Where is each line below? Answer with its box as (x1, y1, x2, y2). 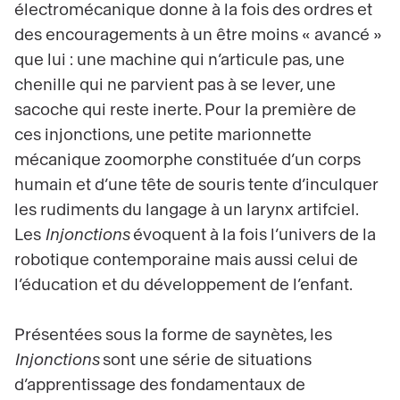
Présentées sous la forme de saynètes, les (14, 327, 332, 344)
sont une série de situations (99, 352, 312, 369)
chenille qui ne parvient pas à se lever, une (14, 77, 336, 94)
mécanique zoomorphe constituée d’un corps (14, 152, 361, 169)
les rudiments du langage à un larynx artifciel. (14, 202, 358, 219)
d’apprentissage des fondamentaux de (14, 377, 305, 394)
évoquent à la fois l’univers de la (129, 227, 376, 244)
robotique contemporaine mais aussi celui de (14, 252, 358, 269)
